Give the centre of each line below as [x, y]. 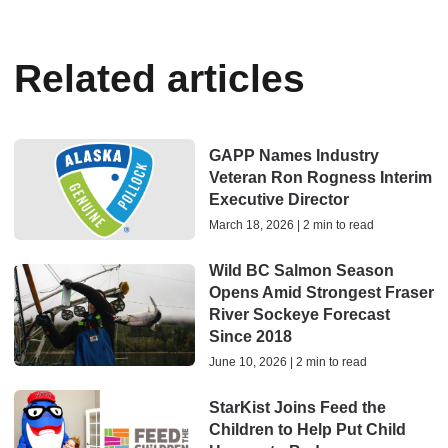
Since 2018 [250, 337]
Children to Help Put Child [307, 429]
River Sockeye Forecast [299, 315]
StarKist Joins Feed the [297, 407]
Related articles [159, 78]
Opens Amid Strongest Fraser [321, 293]
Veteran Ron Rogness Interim [320, 178]
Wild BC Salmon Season [301, 271]
